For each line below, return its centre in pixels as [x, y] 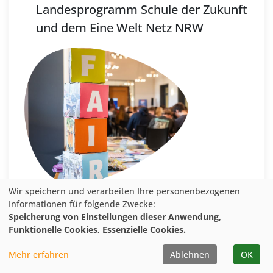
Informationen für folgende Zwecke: [82, 204]
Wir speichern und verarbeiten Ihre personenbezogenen [124, 191]
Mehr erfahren [39, 254]
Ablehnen [190, 254]
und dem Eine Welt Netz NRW [120, 27]
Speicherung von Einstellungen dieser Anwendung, [115, 217]
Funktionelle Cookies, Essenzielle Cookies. [97, 229]
